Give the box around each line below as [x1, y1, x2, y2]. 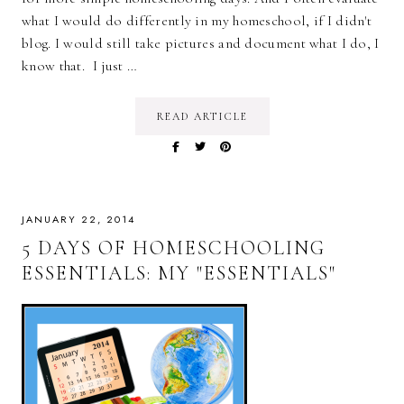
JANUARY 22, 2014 [22, 212, 135, 227]
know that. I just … [22, 57, 138, 76]
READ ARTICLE [156, 110, 248, 124]
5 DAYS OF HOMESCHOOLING [22, 236, 326, 261]
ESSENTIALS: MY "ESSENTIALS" [22, 262, 336, 286]
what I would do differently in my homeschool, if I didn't [22, 12, 372, 31]
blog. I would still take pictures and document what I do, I [22, 34, 380, 53]
